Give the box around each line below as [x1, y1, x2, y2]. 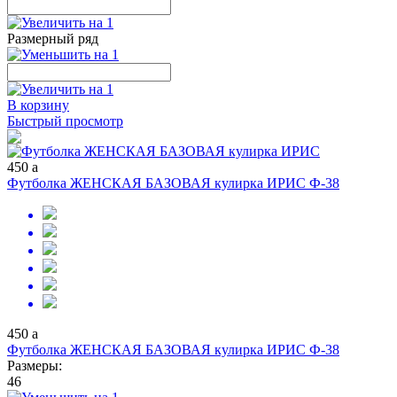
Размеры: [7, 358, 62, 373]
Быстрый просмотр [7, 113, 123, 128]
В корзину [7, 97, 69, 113]
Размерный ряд [7, 31, 98, 46]
